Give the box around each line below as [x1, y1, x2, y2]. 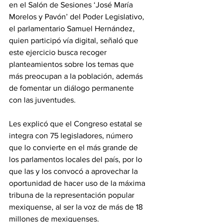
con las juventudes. [9, 96, 76, 104]
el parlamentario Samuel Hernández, [9, 24, 137, 33]
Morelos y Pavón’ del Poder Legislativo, [9, 12, 146, 21]
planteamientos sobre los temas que [9, 60, 136, 68]
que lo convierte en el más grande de [9, 143, 140, 152]
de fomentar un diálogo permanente [9, 84, 136, 92]
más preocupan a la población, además [9, 72, 145, 80]
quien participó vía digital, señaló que [9, 36, 140, 45]
